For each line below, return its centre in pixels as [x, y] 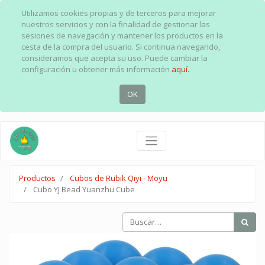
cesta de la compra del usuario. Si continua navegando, [121, 47]
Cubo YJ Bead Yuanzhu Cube [84, 190]
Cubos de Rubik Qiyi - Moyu [119, 178]
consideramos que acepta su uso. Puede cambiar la [114, 58]
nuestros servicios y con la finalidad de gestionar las [116, 24]
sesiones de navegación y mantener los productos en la [122, 35]
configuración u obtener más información [96, 69]
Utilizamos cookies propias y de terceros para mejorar [119, 13]
